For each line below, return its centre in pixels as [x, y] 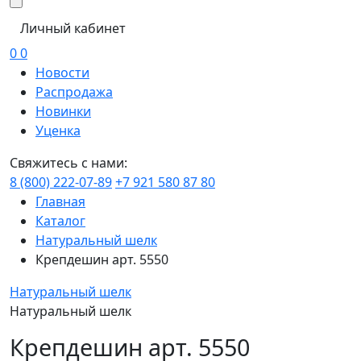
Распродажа [74, 91]
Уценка [58, 130]
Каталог [60, 220]
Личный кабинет [73, 28]
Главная [60, 201]
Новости [62, 72]
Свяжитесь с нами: [68, 162]
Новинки [63, 111]
